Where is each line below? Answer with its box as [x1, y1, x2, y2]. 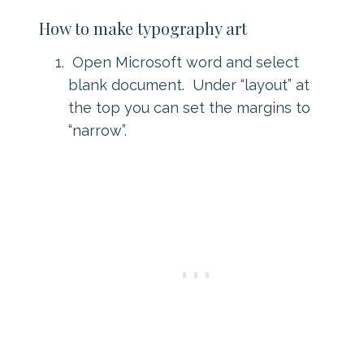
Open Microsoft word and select [68, 53, 299, 71]
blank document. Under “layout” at [68, 76, 310, 93]
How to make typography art [39, 16, 247, 39]
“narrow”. [68, 121, 127, 139]
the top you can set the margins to [68, 98, 310, 116]
